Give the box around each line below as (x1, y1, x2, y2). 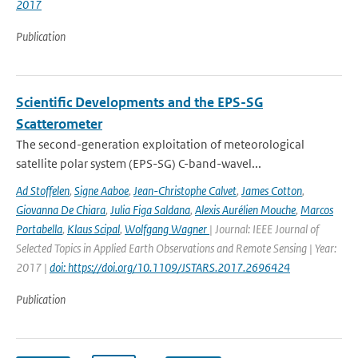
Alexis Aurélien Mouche (195, 202, 296, 217)
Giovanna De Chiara (16, 202, 105, 217)
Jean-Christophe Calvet (133, 183, 237, 198)
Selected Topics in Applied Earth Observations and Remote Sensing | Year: (16, 241, 336, 256)
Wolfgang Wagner (125, 221, 209, 237)
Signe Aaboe (74, 183, 129, 198)
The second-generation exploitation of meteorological (16, 137, 304, 152)
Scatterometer (16, 115, 102, 133)
